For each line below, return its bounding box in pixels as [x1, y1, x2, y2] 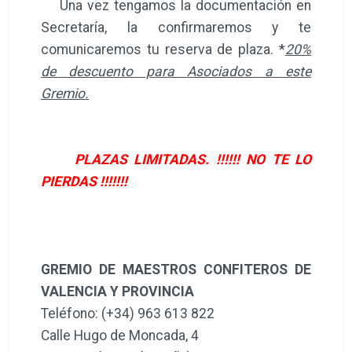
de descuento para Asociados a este [41, 63, 311, 79]
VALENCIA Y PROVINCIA [41, 283, 194, 299]
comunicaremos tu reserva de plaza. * [41, 41, 285, 57]
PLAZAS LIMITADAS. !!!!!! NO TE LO [74, 151, 311, 167]
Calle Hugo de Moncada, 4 [41, 327, 199, 343]
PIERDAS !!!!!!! [41, 173, 127, 189]
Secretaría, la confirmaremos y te [41, 19, 311, 35]
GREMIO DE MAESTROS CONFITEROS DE [41, 261, 311, 277]
